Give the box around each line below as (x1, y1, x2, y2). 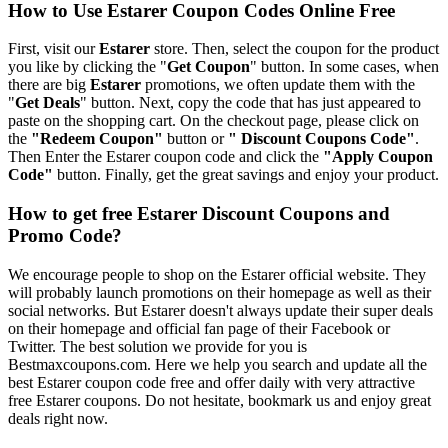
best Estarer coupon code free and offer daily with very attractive (8, 373, 415, 391)
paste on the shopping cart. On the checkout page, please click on (8, 112, 419, 130)
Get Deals (15, 94, 80, 112)
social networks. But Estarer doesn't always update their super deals (8, 301, 433, 319)
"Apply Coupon (323, 148, 433, 166)
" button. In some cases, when (250, 58, 439, 76)
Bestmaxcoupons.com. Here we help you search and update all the (8, 355, 427, 373)
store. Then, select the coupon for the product (154, 40, 439, 58)
